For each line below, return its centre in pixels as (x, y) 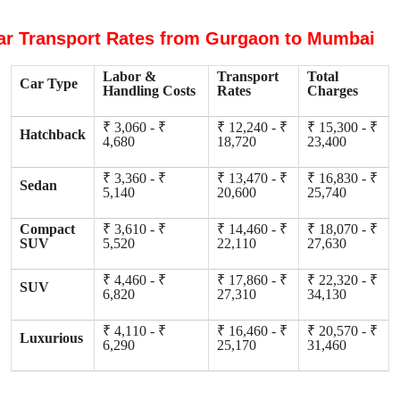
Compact (47, 229)
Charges (333, 91)
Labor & (129, 77)
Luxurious (51, 338)
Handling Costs (149, 91)
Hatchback (53, 135)
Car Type (49, 84)
